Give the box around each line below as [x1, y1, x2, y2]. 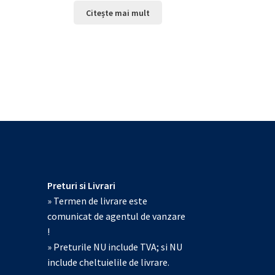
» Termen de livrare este [47, 195, 147, 207]
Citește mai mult [86, 7, 150, 18]
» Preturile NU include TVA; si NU [47, 241, 182, 254]
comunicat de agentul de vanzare [47, 210, 185, 223]
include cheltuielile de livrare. [47, 256, 169, 269]
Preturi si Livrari [47, 179, 115, 192]
